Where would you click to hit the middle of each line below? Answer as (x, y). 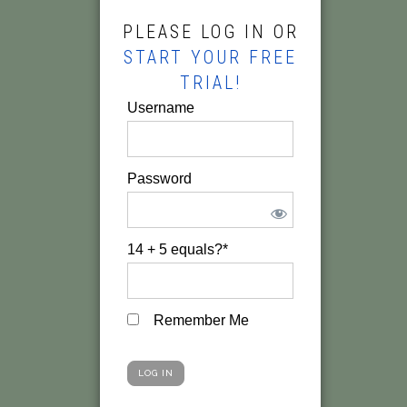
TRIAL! (210, 83)
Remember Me (200, 320)
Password (160, 179)
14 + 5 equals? (175, 249)
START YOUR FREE (211, 57)
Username (161, 108)
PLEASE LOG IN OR (210, 32)
